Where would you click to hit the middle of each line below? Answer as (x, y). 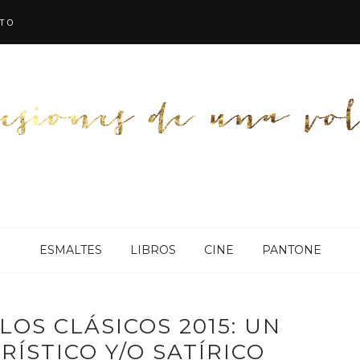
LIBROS (153, 250)
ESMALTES (70, 250)
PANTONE (291, 250)
